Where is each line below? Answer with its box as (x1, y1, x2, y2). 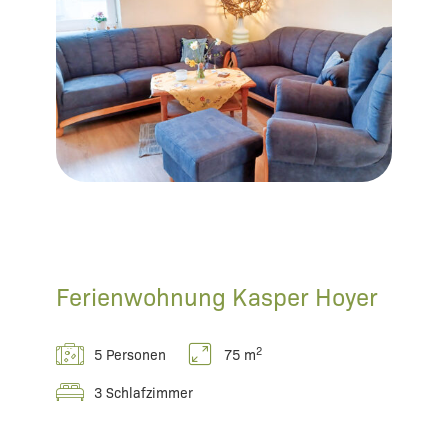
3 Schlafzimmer (93, 383, 193, 402)
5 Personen (93, 345, 166, 364)
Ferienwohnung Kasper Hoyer (55, 280, 378, 313)
